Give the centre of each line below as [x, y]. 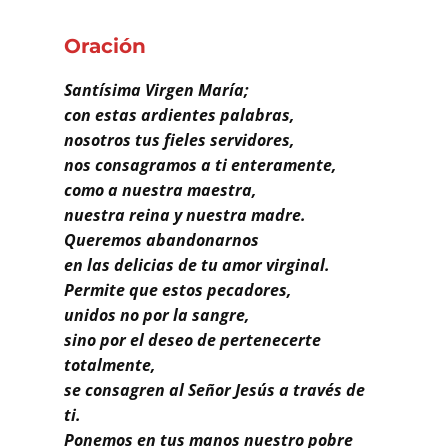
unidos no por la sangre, [157, 314]
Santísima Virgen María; [156, 89]
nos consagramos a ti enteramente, [200, 164]
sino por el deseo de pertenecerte [192, 339]
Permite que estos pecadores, [178, 289]
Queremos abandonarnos [161, 239]
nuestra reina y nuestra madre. [185, 214]
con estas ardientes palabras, [179, 114]
